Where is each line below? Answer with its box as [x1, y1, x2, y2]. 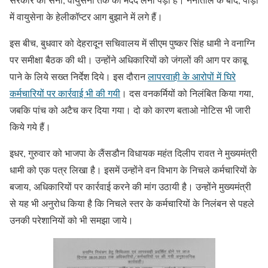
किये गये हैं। [10, 120, 51, 133]
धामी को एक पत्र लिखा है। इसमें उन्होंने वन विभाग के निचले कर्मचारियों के [10, 163, 257, 176]
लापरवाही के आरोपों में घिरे [148, 70, 236, 83]
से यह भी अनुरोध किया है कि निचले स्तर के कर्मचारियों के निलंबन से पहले [10, 197, 254, 209]
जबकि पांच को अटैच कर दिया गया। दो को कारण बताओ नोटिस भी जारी [10, 103, 251, 116]
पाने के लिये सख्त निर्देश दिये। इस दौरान [10, 70, 148, 83]
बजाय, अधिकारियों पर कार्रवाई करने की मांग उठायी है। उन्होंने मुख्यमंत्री [10, 180, 251, 193]
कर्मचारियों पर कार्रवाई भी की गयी [10, 87, 120, 99]
